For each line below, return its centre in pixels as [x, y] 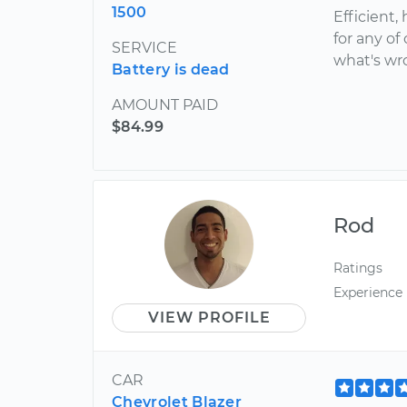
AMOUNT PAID [165, 104]
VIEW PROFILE [209, 317]
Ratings [358, 268]
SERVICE [144, 47]
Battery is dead [171, 69]
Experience [368, 292]
